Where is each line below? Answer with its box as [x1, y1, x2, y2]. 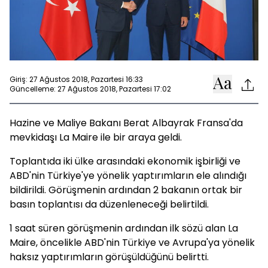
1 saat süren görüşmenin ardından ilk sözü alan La [10, 221, 238, 235]
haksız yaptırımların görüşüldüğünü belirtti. [10, 250, 209, 264]
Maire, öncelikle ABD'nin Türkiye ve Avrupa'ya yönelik [10, 236, 255, 249]
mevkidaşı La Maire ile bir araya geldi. [10, 130, 182, 144]
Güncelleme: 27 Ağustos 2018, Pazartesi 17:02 [10, 83, 171, 94]
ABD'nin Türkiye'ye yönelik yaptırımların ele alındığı [10, 169, 246, 182]
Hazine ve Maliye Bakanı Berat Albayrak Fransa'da [10, 116, 243, 130]
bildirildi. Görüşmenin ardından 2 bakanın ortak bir [10, 183, 242, 197]
